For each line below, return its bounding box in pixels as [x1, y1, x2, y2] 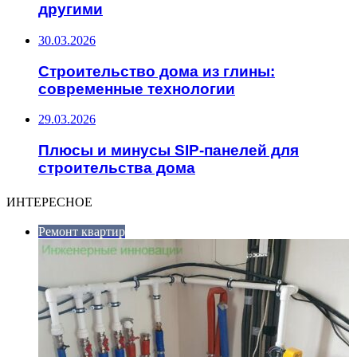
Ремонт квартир [38, 224, 125, 238]
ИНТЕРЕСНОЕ [6, 192, 92, 211]
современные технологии [38, 80, 235, 97]
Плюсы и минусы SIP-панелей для [38, 142, 299, 159]
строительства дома [38, 159, 195, 176]
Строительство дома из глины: [38, 62, 275, 80]
